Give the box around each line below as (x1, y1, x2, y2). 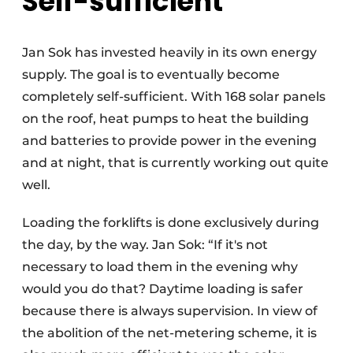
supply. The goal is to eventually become (22, 67, 280, 83)
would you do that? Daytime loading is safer (22, 281, 303, 297)
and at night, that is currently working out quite (22, 155, 329, 171)
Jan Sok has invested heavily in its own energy (22, 45, 317, 61)
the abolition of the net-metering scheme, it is (22, 325, 317, 341)
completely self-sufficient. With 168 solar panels (22, 89, 325, 105)
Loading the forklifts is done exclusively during (22, 215, 319, 231)
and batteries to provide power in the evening (22, 133, 317, 149)
